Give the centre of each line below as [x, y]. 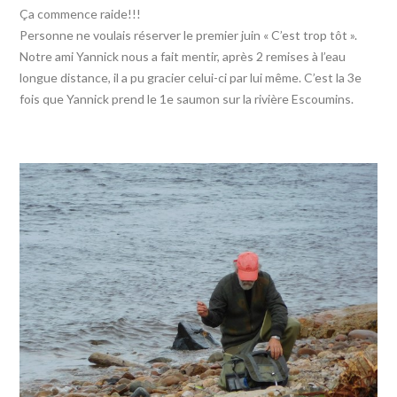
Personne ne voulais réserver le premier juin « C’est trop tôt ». [189, 35]
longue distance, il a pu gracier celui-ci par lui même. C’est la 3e [191, 78]
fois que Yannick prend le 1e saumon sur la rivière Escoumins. [187, 99]
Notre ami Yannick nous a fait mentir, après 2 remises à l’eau [183, 57]
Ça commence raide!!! [81, 14]
